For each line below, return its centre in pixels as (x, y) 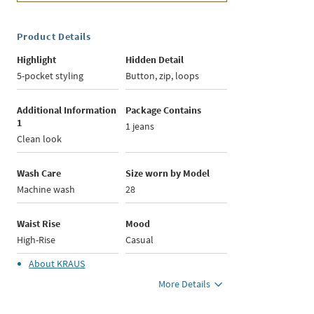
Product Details (54, 37)
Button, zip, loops (163, 76)
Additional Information (67, 110)
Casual (140, 240)
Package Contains (164, 110)
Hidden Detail (155, 60)
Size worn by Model (168, 173)
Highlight (37, 60)
